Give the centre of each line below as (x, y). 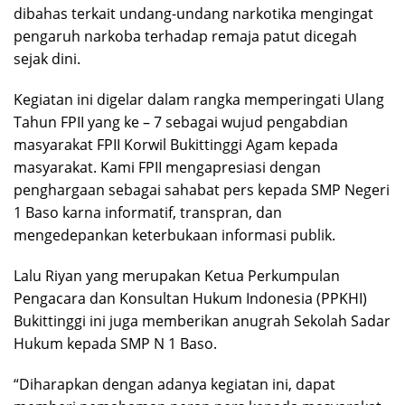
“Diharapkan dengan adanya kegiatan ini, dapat (174, 385)
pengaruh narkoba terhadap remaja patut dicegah (185, 37)
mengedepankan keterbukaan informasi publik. (174, 235)
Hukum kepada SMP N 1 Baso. (115, 344)
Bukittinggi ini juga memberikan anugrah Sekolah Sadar (202, 321)
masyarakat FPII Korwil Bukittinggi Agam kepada (176, 145)
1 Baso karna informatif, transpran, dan (148, 213)
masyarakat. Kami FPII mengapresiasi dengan (167, 168)
